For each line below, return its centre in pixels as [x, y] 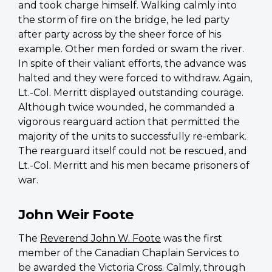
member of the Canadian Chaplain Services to [129, 253]
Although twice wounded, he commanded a [126, 107]
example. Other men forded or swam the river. [131, 49]
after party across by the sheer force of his [120, 34]
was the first [192, 238]
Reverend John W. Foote [100, 238]
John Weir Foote [76, 214]
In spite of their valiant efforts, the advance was [132, 63]
